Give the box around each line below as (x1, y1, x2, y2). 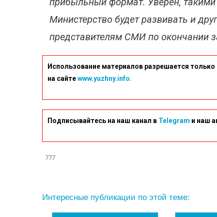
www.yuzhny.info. (77, 75, 132, 82)
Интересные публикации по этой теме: (42, 193, 190, 202)
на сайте (47, 75, 77, 82)
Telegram (158, 117, 190, 124)
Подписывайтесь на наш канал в (47, 117, 158, 124)
